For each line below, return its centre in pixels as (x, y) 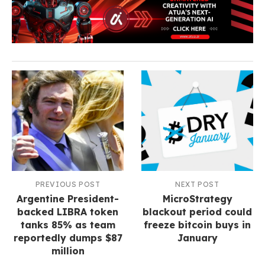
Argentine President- (68, 198)
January (197, 237)
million (68, 251)
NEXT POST (197, 184)
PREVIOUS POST (68, 184)
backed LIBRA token (68, 211)
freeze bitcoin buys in (197, 224)
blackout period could (197, 211)
